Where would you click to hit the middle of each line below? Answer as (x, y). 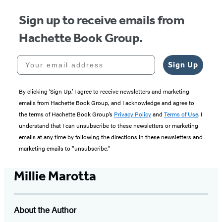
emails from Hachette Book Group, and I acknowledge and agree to (107, 102)
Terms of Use (181, 114)
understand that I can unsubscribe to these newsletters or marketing (109, 125)
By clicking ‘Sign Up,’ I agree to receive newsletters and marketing (104, 91)
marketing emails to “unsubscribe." (64, 148)
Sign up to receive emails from (102, 20)
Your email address (57, 58)
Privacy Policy (133, 114)
